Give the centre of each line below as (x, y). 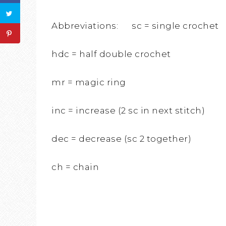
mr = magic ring (89, 82)
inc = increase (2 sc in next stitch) (128, 111)
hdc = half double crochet (111, 54)
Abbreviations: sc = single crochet (135, 26)
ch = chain (75, 167)
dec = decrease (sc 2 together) (121, 139)
